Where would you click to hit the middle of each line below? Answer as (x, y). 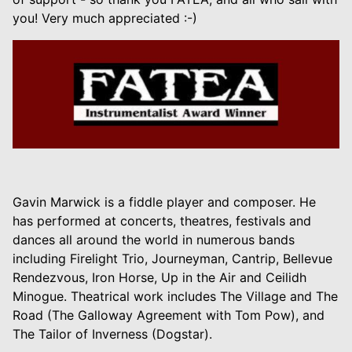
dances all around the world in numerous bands (154, 240)
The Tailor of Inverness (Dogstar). (112, 334)
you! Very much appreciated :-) (105, 18)
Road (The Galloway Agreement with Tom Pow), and (169, 315)
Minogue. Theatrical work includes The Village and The (175, 297)
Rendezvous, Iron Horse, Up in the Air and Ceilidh (159, 278)
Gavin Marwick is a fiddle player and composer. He (164, 202)
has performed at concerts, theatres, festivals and (162, 221)
